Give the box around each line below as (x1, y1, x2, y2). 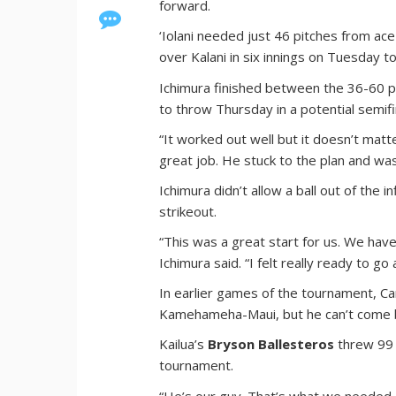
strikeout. (159, 202, 217, 220)
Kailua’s (159, 334, 209, 353)
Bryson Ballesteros (208, 334, 335, 353)
